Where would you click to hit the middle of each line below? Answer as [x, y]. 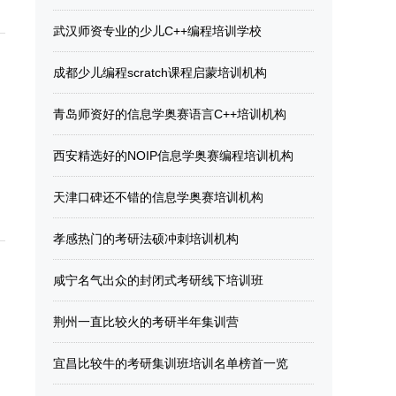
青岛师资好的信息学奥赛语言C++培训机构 [170, 114]
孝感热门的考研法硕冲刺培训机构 [146, 239]
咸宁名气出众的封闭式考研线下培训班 [158, 280]
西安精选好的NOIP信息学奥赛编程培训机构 [173, 156]
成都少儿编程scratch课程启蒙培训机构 [160, 72]
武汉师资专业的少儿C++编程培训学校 [157, 31]
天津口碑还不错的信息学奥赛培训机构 [158, 197]
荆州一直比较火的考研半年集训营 [146, 322]
